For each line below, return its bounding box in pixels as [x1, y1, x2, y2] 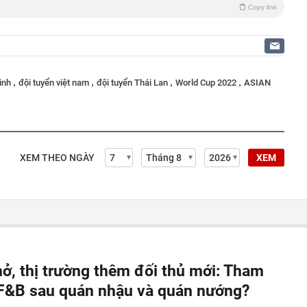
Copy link [248, 3, 277, 11]
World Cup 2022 [175, 77, 238, 88]
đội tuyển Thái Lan [97, 77, 170, 88]
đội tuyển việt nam [19, 77, 91, 88]
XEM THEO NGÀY [20, 152, 95, 163]
